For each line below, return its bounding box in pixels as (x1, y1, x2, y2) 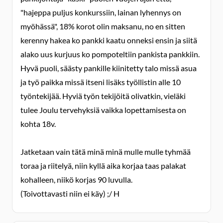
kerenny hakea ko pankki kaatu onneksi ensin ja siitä (20, 35, 197, 45)
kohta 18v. (20, 119, 56, 128)
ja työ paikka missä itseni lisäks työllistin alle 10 (20, 77, 181, 87)
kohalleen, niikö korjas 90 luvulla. (20, 175, 132, 184)
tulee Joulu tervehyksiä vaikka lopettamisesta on (20, 105, 186, 114)
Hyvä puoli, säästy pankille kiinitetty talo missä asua (20, 63, 197, 73)
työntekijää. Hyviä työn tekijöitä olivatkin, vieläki (20, 91, 186, 101)
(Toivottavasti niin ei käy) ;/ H (20, 189, 119, 198)
